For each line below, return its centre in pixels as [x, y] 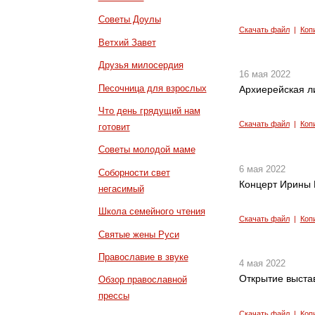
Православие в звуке [143, 257]
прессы [114, 296]
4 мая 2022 [262, 264]
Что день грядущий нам [149, 110]
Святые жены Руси [139, 234]
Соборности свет [134, 172]
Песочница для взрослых [152, 88]
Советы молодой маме [147, 150]
